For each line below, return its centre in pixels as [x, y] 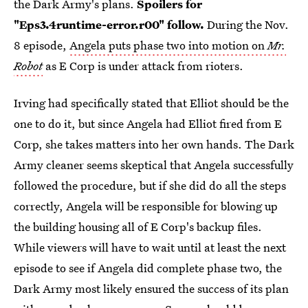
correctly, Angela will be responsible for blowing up [146, 206]
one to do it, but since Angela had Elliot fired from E [148, 123]
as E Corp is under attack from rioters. [143, 66]
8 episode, [42, 45]
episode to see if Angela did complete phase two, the [148, 268]
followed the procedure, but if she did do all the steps [150, 185]
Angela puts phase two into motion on [168, 45]
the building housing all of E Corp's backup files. [138, 227]
